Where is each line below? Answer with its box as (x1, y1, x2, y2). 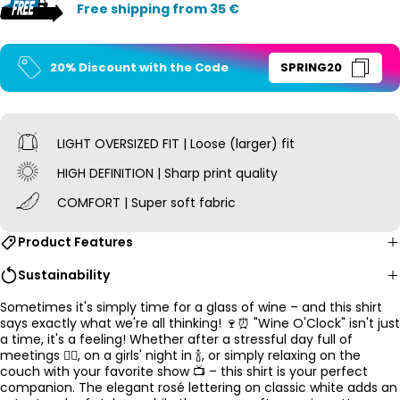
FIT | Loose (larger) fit (158, 134, 295, 153)
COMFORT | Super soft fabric (53, 193, 236, 212)
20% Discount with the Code (50, 58, 229, 76)
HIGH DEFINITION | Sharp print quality (53, 163, 278, 182)
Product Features (18, 232, 133, 251)
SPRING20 (280, 58, 342, 76)
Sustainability (18, 265, 110, 284)
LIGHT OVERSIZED (53, 134, 159, 153)
